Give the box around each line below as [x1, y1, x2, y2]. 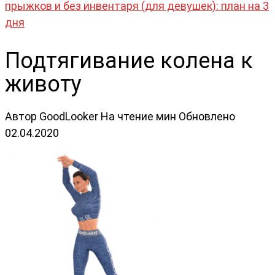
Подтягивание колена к [5, 47, 253, 74]
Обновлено [179, 109, 235, 123]
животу [5, 71, 82, 97]
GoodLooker [39, 109, 98, 123]
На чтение [101, 109, 153, 123]
